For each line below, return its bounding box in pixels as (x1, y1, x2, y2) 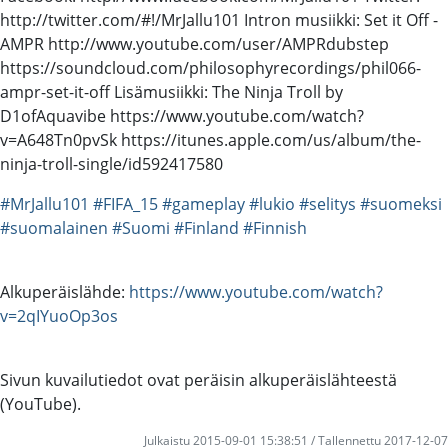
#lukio (249, 192, 295, 215)
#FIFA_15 (93, 192, 158, 215)
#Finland (174, 216, 239, 239)
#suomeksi (360, 192, 442, 215)
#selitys (299, 192, 356, 215)
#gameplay (162, 192, 245, 215)
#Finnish (243, 216, 307, 239)
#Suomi (112, 216, 170, 239)
